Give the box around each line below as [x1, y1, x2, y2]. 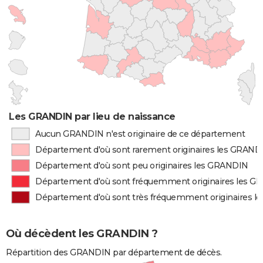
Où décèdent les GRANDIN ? [6, 227, 158, 241]
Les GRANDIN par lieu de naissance [9, 111, 176, 122]
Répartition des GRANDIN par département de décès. [6, 247, 222, 258]
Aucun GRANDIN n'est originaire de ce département [35, 129, 245, 139]
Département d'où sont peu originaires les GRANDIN [35, 160, 248, 171]
